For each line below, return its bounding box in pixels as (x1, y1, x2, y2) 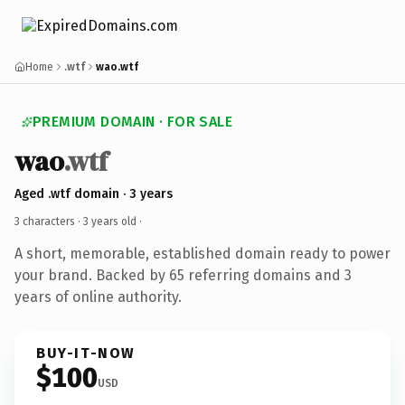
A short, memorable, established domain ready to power (14, 244, 391, 262)
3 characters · (14, 214, 83, 228)
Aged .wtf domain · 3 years (14, 185, 173, 202)
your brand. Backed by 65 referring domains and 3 (14, 266, 352, 284)
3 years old (83, 214, 137, 228)
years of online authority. (14, 287, 182, 306)
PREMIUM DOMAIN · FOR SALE (33, 113, 232, 130)
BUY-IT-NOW (36, 344, 136, 362)
